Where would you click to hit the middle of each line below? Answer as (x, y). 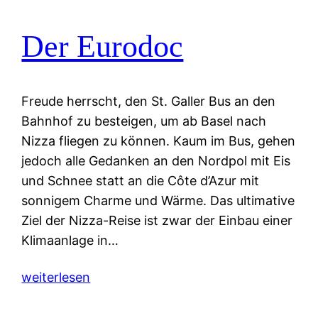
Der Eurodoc (103, 47)
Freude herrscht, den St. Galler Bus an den (149, 101)
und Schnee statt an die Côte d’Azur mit (141, 180)
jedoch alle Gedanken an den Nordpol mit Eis (156, 160)
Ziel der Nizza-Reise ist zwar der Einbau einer (157, 220)
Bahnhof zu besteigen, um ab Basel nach (144, 121)
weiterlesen (56, 277)
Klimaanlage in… (70, 240)
